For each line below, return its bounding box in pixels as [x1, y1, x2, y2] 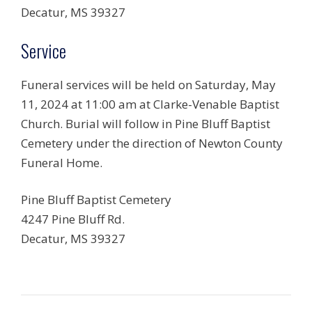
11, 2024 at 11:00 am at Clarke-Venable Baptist [21, 95, 279, 112]
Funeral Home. [21, 154, 102, 171]
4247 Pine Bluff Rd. [21, 211, 125, 227]
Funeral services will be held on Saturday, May [21, 76, 276, 93]
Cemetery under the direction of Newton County [21, 134, 283, 151]
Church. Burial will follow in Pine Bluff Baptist [21, 115, 270, 132]
